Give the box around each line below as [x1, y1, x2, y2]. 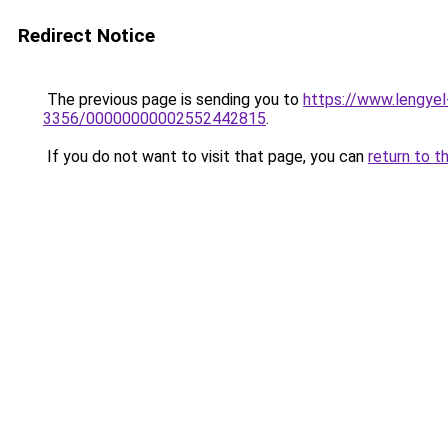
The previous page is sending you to [43, 90, 303, 109]
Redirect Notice [18, 24, 155, 47]
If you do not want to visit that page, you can [43, 147, 368, 166]
